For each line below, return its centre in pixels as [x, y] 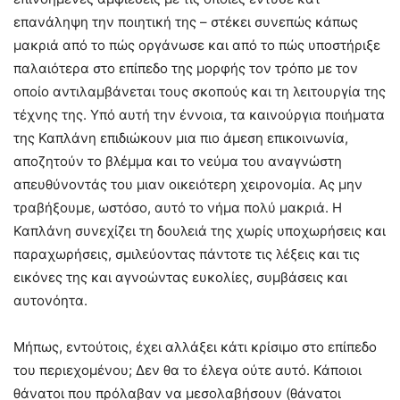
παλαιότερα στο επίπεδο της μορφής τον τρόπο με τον [186, 69]
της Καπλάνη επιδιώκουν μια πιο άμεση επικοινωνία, [181, 138]
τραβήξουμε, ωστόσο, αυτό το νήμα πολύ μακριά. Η [178, 208]
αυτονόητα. [50, 301]
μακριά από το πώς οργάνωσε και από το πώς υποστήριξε [197, 46]
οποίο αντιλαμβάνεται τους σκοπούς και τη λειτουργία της [200, 92]
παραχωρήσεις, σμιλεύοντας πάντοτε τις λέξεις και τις [187, 254]
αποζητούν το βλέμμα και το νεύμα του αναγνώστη [178, 162]
